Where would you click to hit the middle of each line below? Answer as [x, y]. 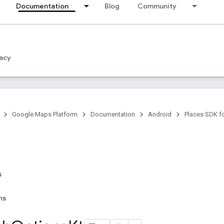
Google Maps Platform [45, 114]
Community [157, 6]
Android [160, 114]
